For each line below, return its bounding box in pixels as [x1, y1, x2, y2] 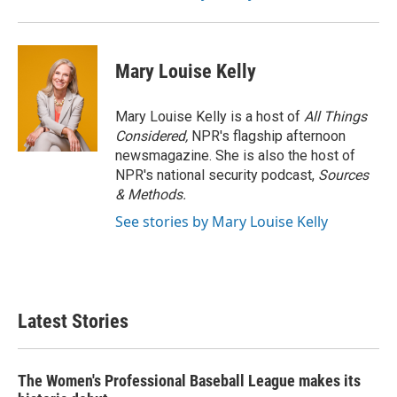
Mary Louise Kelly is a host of [115, 108, 304, 125]
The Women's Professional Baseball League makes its [18, 371, 361, 390]
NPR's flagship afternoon [191, 128, 346, 144]
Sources [318, 167, 369, 183]
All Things [304, 108, 367, 125]
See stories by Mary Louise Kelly [115, 212, 328, 231]
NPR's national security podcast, [115, 167, 318, 183]
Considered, [115, 128, 191, 144]
